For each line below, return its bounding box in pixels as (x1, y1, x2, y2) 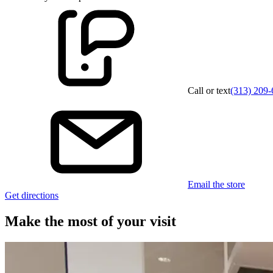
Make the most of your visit (5, 213, 176, 229)
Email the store (188, 179, 245, 190)
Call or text (188, 85, 230, 96)
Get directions (5, 190, 58, 200)
